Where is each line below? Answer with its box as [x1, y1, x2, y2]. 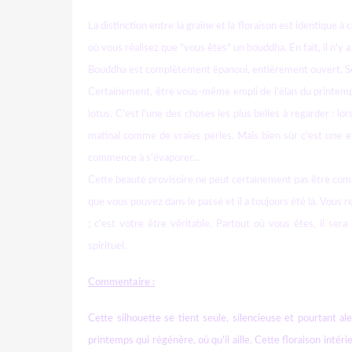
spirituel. [88, 240, 126, 251]
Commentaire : [88, 277, 155, 288]
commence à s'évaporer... [88, 152, 200, 163]
